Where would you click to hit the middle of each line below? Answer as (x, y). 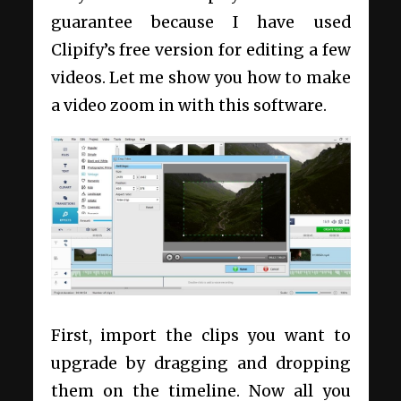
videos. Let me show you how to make (200, 77)
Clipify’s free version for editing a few (200, 50)
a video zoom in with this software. (190, 105)
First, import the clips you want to (200, 335)
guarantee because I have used (200, 22)
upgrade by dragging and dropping (200, 363)
